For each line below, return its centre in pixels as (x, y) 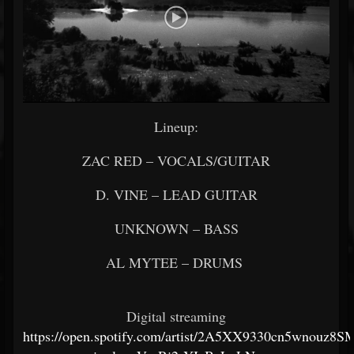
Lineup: (176, 127)
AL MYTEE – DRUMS (176, 263)
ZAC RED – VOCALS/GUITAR (176, 161)
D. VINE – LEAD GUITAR (176, 195)
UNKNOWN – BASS (176, 229)
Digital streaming (176, 316)
